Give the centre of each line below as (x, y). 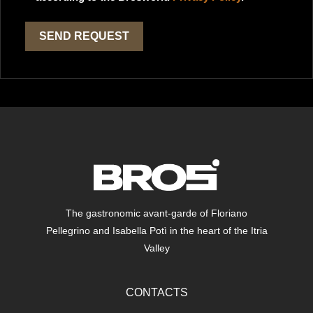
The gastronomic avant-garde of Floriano (156, 213)
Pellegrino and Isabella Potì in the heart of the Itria (156, 231)
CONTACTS (156, 293)
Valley (156, 248)
